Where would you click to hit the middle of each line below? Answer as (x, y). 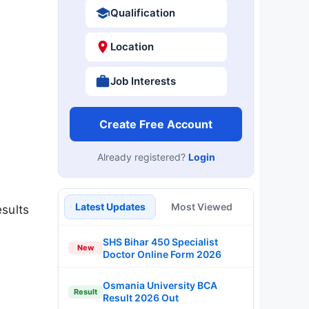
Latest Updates (110, 206)
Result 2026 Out (141, 298)
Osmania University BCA (160, 285)
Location (132, 47)
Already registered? (142, 157)
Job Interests (143, 81)
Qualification (142, 12)
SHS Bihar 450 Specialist (160, 241)
